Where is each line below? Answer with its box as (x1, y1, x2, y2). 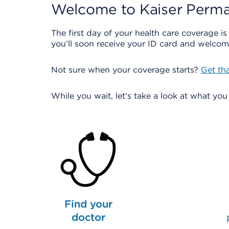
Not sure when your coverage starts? (51, 65, 201, 75)
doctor (71, 211, 105, 223)
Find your (64, 198, 112, 210)
